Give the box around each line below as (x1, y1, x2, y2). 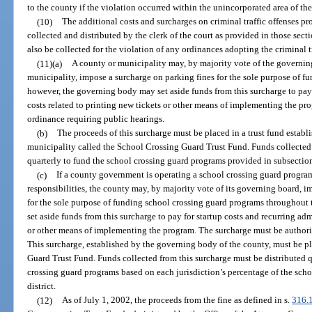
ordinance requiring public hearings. (27, 114, 165, 125)
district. (27, 281, 56, 292)
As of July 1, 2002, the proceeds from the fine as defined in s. (62, 295, 292, 306)
